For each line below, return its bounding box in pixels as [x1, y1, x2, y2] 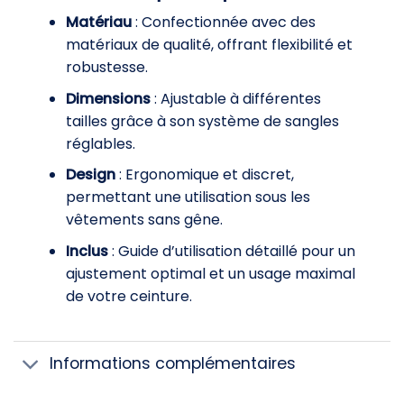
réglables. [65, 133, 135, 154]
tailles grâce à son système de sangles [65, 110, 339, 132]
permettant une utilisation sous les [65, 187, 310, 208]
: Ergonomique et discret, [115, 164, 294, 186]
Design [65, 164, 115, 186]
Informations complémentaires [50, 353, 297, 375]
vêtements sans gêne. [65, 209, 223, 231]
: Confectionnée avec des [131, 12, 316, 33]
